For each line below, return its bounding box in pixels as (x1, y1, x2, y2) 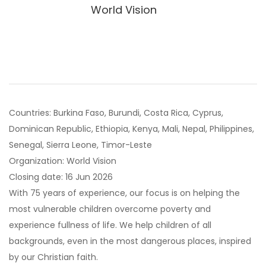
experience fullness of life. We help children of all (9, 219, 211, 231)
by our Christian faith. (9, 251, 98, 263)
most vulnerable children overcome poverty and (9, 203, 211, 215)
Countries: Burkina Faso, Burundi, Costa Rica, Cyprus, (9, 107, 223, 119)
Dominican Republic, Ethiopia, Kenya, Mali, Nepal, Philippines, (9, 123, 254, 135)
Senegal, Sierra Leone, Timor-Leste (9, 139, 152, 151)
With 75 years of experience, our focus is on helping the (9, 187, 240, 199)
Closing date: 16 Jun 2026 (9, 171, 113, 183)
